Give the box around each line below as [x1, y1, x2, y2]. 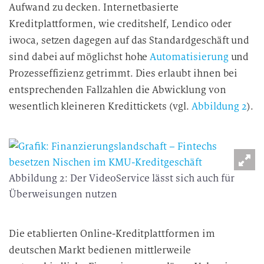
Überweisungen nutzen [9, 188, 117, 200]
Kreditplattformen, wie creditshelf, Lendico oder [9, 18, 232, 30]
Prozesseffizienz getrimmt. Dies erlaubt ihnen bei [9, 67, 238, 80]
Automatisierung [150, 51, 229, 63]
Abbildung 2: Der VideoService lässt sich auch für [9, 172, 235, 184]
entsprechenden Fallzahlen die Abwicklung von [9, 84, 226, 96]
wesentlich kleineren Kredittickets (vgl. [9, 100, 192, 113]
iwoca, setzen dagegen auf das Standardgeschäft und [9, 34, 250, 47]
